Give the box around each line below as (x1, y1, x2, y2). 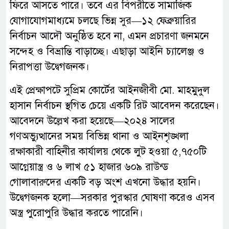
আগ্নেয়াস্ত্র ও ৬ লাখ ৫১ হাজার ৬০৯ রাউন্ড (10, 161, 169, 174)
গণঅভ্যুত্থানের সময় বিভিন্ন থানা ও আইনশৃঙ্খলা (10, 130, 189, 143)
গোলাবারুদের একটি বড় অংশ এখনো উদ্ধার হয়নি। (10, 176, 201, 189)
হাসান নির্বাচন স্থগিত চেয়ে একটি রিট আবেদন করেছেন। (10, 99, 219, 112)
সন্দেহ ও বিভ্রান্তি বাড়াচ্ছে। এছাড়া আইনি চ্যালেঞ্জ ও (10, 45, 204, 58)
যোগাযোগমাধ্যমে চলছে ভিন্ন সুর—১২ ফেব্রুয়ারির (10, 14, 196, 28)
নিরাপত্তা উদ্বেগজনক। (10, 60, 89, 74)
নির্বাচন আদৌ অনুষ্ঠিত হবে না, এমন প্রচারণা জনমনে (10, 30, 209, 43)
